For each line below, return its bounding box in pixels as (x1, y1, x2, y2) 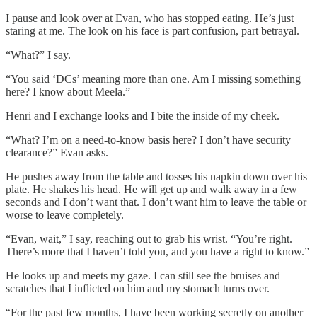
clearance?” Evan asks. (6, 146, 108, 159)
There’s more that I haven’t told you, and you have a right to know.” (6, 246, 309, 258)
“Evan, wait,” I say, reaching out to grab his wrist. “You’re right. (6, 233, 292, 246)
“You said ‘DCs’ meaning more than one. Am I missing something (6, 73, 301, 86)
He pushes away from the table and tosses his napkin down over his (6, 171, 307, 183)
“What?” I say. (6, 49, 71, 62)
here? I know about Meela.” (6, 86, 130, 98)
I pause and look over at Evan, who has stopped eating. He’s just (6, 12, 294, 25)
